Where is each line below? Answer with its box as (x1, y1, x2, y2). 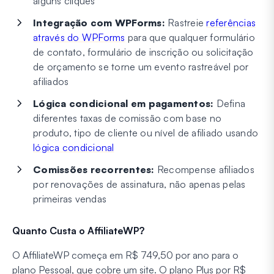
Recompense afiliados (154, 163, 254, 176)
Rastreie (165, 17, 207, 29)
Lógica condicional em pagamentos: (33, 97, 214, 110)
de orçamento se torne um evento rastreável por (33, 61, 249, 73)
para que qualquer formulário (125, 31, 255, 44)
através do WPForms (33, 31, 125, 44)
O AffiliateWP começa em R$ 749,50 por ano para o (12, 249, 239, 262)
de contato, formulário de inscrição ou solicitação (33, 46, 254, 59)
